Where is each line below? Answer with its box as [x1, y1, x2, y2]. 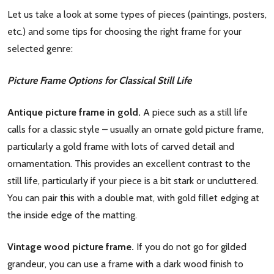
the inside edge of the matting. [7, 209, 137, 221]
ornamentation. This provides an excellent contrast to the [7, 158, 251, 169]
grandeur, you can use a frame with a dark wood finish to [7, 258, 243, 270]
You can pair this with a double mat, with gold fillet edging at [7, 192, 259, 204]
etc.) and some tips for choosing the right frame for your [7, 26, 242, 37]
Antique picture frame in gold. [7, 106, 141, 118]
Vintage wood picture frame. [7, 241, 136, 253]
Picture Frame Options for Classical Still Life [7, 75, 191, 86]
